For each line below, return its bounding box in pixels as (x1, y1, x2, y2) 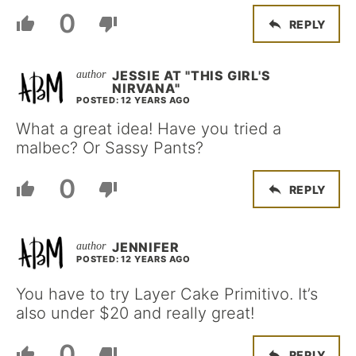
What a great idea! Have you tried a (16, 119, 281, 138)
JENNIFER (112, 239, 180, 255)
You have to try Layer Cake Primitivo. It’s (16, 284, 318, 304)
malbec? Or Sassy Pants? (16, 138, 203, 157)
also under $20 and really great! (16, 304, 254, 323)
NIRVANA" (112, 80, 180, 96)
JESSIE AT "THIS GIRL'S (112, 68, 271, 83)
